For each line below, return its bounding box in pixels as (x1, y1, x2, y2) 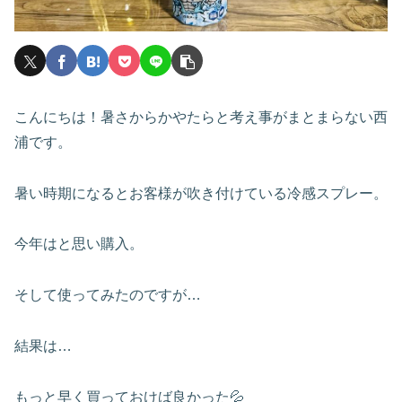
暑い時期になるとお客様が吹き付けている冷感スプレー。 (14, 185, 388, 201)
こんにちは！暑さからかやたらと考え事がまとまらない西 (14, 109, 388, 125)
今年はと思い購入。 (14, 236, 144, 252)
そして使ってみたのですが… (14, 287, 201, 303)
